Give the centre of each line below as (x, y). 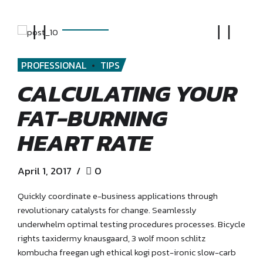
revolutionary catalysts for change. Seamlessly (107, 210)
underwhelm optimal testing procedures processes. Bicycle (131, 224)
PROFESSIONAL (54, 65)
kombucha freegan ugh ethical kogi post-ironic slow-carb (127, 252)
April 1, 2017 (45, 171)
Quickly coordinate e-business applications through (118, 195)
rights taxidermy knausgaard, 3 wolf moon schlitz (112, 238)
